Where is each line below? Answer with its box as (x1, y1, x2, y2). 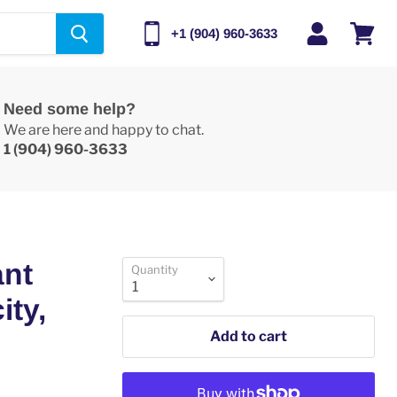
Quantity (131, 262, 179, 276)
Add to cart (210, 328, 288, 345)
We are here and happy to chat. (3, 121, 204, 138)
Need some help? (3, 100, 136, 118)
